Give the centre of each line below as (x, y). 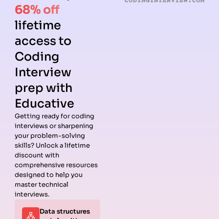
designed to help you (49, 175)
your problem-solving (50, 136)
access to (43, 41)
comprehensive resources (56, 165)
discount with (37, 155)
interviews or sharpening (54, 126)
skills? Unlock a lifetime (52, 145)
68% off (37, 10)
